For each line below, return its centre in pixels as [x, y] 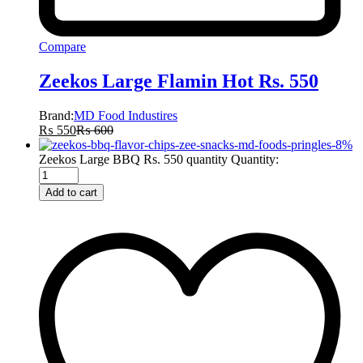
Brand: [56, 115]
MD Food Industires [126, 115]
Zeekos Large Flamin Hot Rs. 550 [179, 81]
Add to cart [71, 192]
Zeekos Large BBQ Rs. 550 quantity [133, 159]
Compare [62, 46]
